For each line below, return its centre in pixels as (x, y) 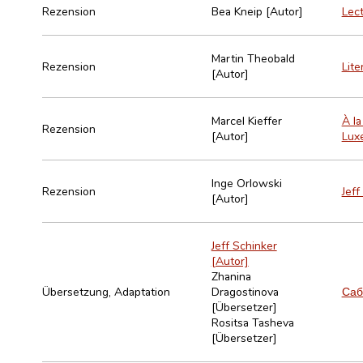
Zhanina (231, 276)
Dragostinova (245, 291)
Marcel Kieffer (246, 120)
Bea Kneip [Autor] (257, 11)
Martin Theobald (253, 58)
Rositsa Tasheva (252, 322)
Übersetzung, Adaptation (106, 291)
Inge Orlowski (246, 183)
